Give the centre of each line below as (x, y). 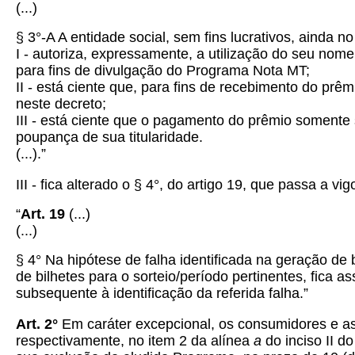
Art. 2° (39, 324)
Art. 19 (45, 214)
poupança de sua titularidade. (109, 137)
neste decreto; (61, 104)
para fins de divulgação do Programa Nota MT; (163, 71)
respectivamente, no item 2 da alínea (135, 341)
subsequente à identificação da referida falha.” (162, 293)
